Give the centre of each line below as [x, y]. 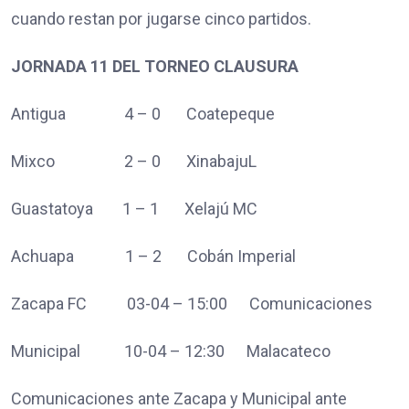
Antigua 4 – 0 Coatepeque [143, 113]
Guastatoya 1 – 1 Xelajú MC [134, 208]
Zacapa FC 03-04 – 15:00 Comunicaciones [192, 303]
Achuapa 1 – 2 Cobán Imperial [153, 256]
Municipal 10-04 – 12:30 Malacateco [171, 351]
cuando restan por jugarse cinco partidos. [161, 18]
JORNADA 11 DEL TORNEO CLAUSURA [155, 66]
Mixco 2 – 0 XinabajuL [134, 161]
